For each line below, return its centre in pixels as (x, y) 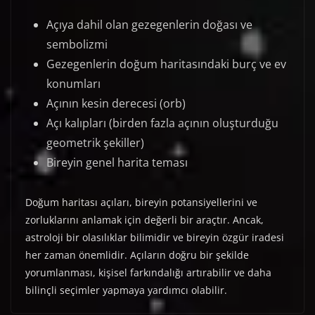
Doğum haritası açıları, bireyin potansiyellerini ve (141, 202)
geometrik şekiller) (95, 143)
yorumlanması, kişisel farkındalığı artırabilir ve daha (148, 273)
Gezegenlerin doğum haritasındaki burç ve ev (166, 64)
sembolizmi (77, 45)
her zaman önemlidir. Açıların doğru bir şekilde (137, 255)
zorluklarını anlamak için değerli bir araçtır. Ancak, (144, 220)
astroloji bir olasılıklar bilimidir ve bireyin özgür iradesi (155, 238)
